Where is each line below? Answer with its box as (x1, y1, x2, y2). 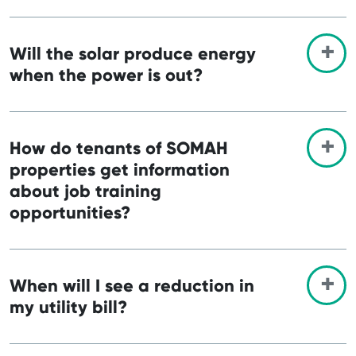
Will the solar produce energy (10, 42, 256, 64)
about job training (10, 180, 161, 202)
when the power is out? (10, 64, 203, 86)
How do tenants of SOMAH (10, 137, 228, 159)
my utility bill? (10, 296, 127, 318)
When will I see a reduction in (10, 274, 254, 296)
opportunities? (10, 201, 130, 223)
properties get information (10, 158, 230, 180)
